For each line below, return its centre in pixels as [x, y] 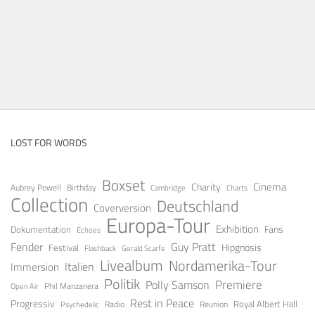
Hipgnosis [242, 247]
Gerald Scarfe [143, 247]
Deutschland [198, 205]
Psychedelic [80, 304]
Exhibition [237, 229]
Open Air [25, 285]
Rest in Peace [162, 303]
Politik [122, 283]
